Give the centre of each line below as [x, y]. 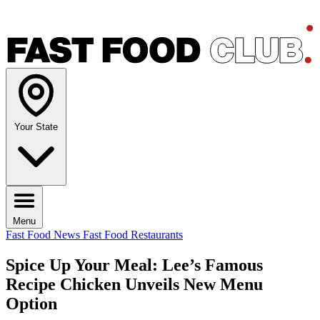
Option [31, 304]
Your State [36, 127]
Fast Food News [44, 235]
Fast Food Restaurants [133, 235]
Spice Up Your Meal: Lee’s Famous [134, 265]
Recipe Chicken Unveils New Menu [134, 285]
